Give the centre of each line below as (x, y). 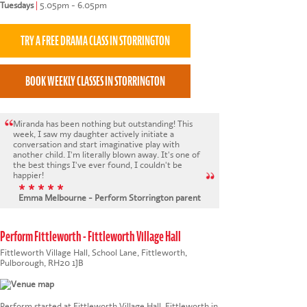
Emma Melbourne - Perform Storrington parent (109, 198)
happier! (29, 175)
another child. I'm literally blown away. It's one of (107, 154)
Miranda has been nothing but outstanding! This (103, 123)
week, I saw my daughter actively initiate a (94, 134)
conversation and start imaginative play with (97, 144)
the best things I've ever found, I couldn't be (74, 164)
